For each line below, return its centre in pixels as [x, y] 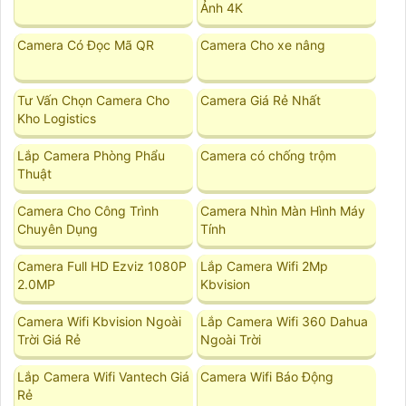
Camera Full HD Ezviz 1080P [102, 266]
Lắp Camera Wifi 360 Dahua [285, 321]
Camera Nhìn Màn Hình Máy [283, 210]
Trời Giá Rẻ [49, 339]
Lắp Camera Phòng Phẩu [92, 155]
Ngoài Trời [231, 339]
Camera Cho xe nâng [263, 44]
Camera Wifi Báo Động [267, 376]
